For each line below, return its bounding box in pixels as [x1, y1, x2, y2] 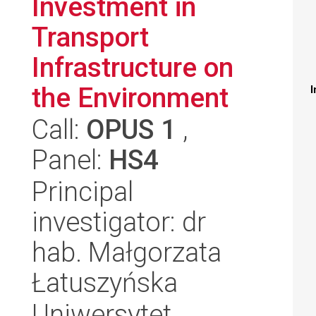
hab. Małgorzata [32, 236, 221, 268]
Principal [32, 176, 133, 207]
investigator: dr [32, 206, 206, 238]
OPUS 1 [86, 114, 176, 145]
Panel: [32, 144, 109, 176]
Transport [32, 21, 149, 53]
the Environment [32, 82, 229, 114]
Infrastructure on [32, 51, 233, 83]
